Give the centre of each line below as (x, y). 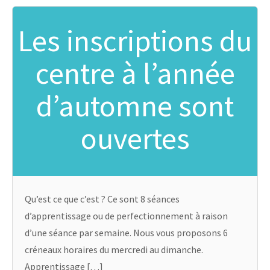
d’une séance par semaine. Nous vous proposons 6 (126, 233)
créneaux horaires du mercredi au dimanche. (114, 250)
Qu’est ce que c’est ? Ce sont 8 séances (102, 199)
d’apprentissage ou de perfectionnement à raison (126, 216)
